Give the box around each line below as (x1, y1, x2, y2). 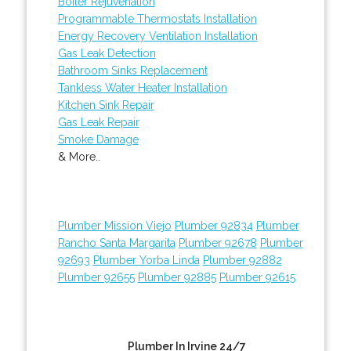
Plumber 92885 (137, 270, 216, 284)
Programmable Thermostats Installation (57, 12, 257, 25)
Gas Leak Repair (57, 115, 139, 128)
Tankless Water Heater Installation (57, 81, 227, 94)
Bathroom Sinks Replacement (57, 63, 208, 77)
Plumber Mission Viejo (57, 219, 172, 232)
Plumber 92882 (202, 253, 282, 266)
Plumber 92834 (174, 219, 253, 232)
